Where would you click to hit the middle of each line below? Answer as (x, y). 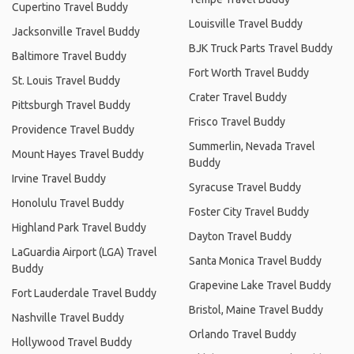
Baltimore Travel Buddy (69, 56)
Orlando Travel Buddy (243, 334)
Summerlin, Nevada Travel (252, 146)
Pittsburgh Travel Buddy (71, 105)
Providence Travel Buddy (73, 129)
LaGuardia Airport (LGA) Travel (85, 252)
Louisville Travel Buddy (246, 23)
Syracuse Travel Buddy (245, 187)
